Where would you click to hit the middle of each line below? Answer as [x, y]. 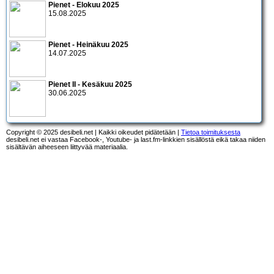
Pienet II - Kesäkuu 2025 [90, 84]
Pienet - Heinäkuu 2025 [88, 44]
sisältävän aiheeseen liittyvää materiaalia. [67, 146]
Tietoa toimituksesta [211, 132]
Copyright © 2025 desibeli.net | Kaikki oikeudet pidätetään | [94, 132]
